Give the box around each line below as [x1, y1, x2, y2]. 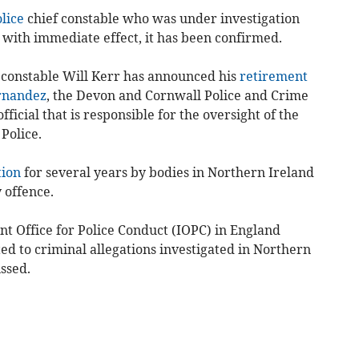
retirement [239, 68, 308, 85]
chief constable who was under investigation [23, 10, 300, 27]
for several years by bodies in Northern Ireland [20, 164, 314, 181]
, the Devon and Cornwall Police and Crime [46, 87, 309, 104]
